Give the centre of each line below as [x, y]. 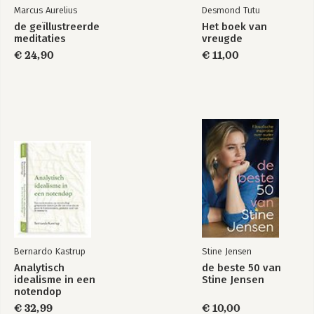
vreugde [222, 39]
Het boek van [234, 27]
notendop [38, 292]
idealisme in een [55, 280]
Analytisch [39, 268]
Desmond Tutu [231, 10]
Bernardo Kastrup [50, 251]
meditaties [40, 39]
